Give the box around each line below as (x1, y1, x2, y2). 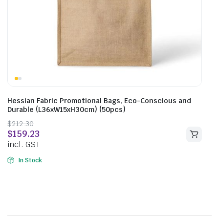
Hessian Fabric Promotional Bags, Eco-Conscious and (7, 96, 191, 105)
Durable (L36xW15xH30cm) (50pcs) (7, 105, 126, 114)
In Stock (18, 156, 42, 164)
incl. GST (7, 139, 40, 150)
